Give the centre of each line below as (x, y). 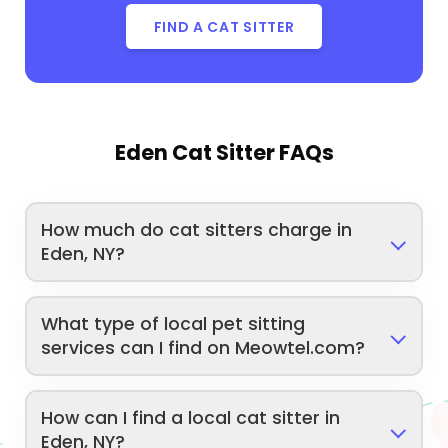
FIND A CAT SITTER (224, 26)
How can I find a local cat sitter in (191, 417)
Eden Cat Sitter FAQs (224, 153)
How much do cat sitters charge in (197, 229)
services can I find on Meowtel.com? (203, 347)
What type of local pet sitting (173, 323)
